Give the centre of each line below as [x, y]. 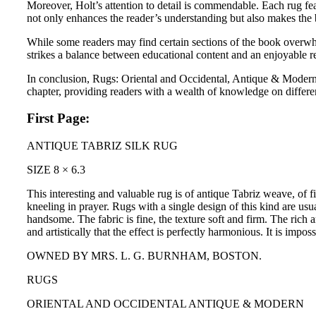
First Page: [58, 119]
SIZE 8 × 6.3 [56, 170]
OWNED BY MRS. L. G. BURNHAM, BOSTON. [144, 256]
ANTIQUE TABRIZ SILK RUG [102, 146]
